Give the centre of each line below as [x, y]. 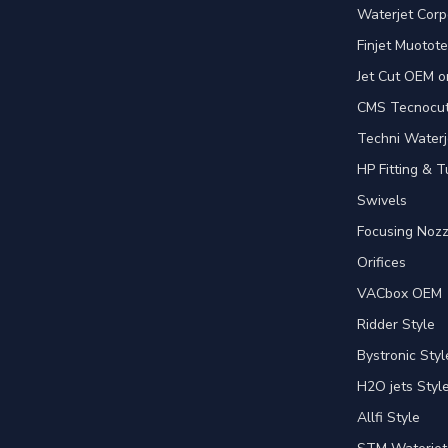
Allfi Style [388, 417]
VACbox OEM [399, 293]
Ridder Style [396, 324]
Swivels [382, 200]
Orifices [381, 262]
